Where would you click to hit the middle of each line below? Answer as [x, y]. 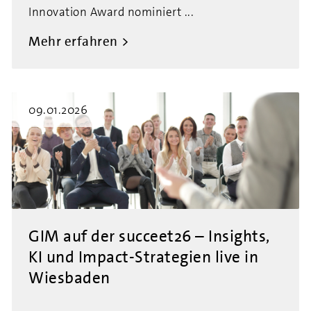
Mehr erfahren [73, 41]
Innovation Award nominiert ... [111, 12]
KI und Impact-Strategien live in [143, 257]
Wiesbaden [69, 278]
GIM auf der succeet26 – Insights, [149, 236]
